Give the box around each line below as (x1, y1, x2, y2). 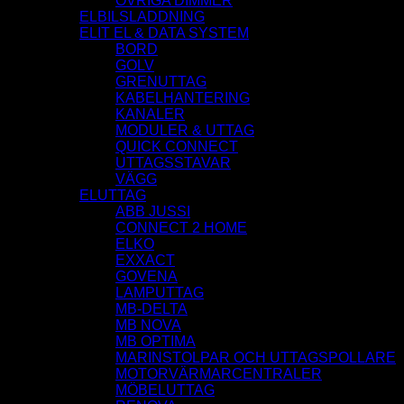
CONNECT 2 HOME (115, 220, 247, 236)
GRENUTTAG (115, 74, 207, 90)
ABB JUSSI (115, 204, 190, 220)
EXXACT (115, 252, 175, 269)
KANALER (115, 106, 185, 123)
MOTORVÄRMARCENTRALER (115, 366, 322, 382)
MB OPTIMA (115, 334, 196, 350)
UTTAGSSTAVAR (115, 155, 231, 171)
